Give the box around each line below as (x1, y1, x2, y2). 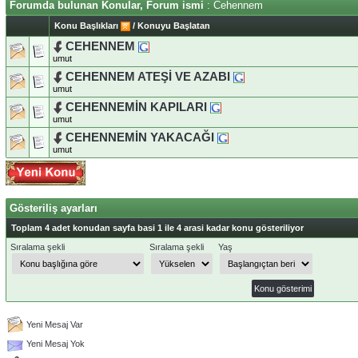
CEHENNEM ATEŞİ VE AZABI (66, 70, 230, 83)
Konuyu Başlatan (137, 20, 210, 30)
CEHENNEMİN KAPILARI (66, 100, 207, 113)
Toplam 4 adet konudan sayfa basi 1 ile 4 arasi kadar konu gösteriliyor (11, 222, 304, 233)
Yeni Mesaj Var (26, 319, 83, 329)
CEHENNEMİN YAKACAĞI (66, 130, 214, 144)
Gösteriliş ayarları (10, 201, 97, 214)
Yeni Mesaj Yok (26, 338, 85, 348)
